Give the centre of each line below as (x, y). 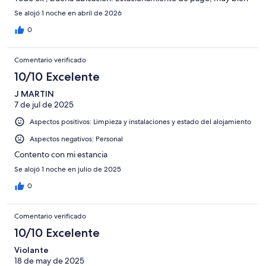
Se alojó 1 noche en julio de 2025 (68, 170)
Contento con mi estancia (61, 155)
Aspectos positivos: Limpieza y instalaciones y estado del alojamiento (140, 122)
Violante (31, 250)
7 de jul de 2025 (44, 105)
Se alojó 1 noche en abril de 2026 (68, 13)
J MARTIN (34, 94)
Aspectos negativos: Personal (76, 139)
